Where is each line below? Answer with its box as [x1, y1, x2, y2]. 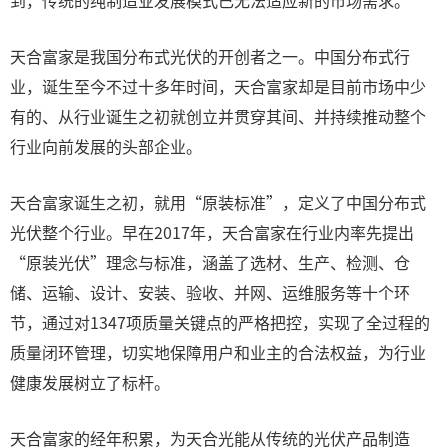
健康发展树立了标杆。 [10, 370, 170, 394]
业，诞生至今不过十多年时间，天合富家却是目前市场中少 [10, 74, 426, 98]
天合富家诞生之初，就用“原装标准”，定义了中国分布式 [10, 190, 426, 214]
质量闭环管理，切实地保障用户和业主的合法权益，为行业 [10, 340, 426, 364]
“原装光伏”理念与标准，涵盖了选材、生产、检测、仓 [10, 250, 410, 274]
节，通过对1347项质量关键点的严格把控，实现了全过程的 [10, 310, 430, 334]
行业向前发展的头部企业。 [10, 134, 202, 158]
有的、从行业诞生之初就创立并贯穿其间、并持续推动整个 [10, 104, 426, 128]
